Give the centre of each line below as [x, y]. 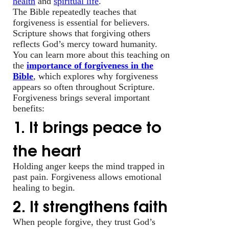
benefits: [29, 108]
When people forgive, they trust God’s [84, 222]
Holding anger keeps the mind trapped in [89, 166]
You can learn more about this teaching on [91, 54]
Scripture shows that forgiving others [82, 33]
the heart [47, 149]
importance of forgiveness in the [90, 65]
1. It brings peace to [87, 125]
